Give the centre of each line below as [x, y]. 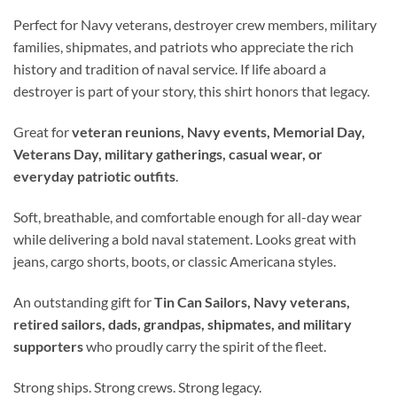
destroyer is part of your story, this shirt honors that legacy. [191, 91]
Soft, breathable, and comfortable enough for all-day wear [187, 217]
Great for [43, 132]
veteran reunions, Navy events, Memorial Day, [218, 132]
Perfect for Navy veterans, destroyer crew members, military [195, 25]
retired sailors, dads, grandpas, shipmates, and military [183, 323]
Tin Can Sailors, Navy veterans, [252, 301]
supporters [48, 346]
